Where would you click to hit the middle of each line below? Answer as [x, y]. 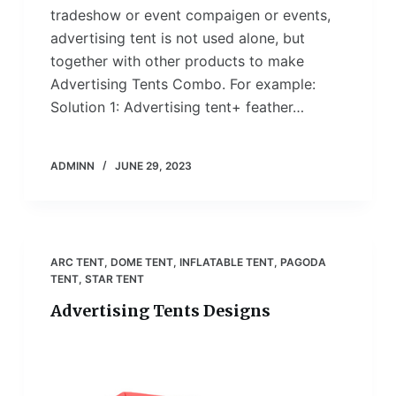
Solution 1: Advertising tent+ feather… [177, 107]
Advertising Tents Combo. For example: [183, 84]
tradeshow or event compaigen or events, [190, 15]
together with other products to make [177, 61]
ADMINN [72, 166]
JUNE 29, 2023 [153, 166]
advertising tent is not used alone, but [177, 38]
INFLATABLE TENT [226, 263]
